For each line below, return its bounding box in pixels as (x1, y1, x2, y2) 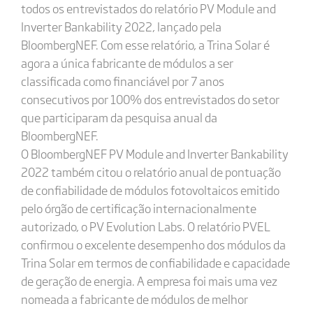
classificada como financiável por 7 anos (20, 72, 224, 89)
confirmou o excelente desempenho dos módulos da (20, 235, 286, 253)
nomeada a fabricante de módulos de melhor (20, 290, 248, 307)
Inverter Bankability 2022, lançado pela (20, 17, 221, 35)
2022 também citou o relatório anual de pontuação (20, 163, 281, 180)
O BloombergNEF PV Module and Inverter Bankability (20, 145, 289, 162)
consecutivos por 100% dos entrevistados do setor (20, 90, 279, 108)
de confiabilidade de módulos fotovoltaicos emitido (20, 181, 279, 198)
